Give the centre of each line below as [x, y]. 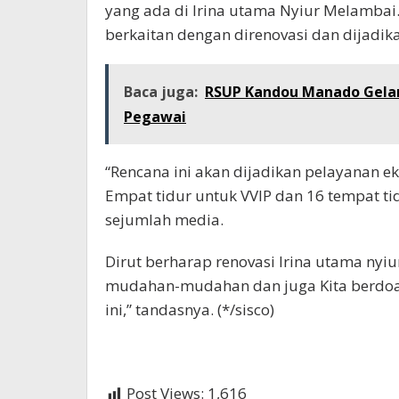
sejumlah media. [164, 220]
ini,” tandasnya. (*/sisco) [190, 310]
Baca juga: [161, 92]
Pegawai [155, 117]
